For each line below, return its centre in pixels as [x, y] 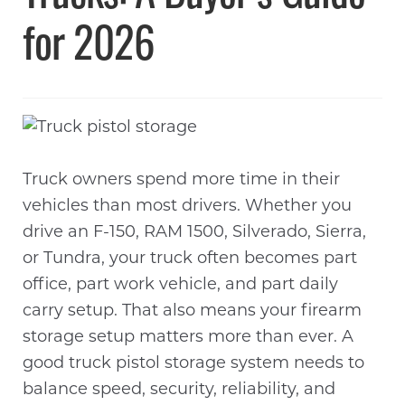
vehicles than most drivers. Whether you [188, 207]
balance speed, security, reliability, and [179, 391]
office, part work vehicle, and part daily [181, 286]
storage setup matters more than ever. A [188, 338]
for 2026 [89, 49]
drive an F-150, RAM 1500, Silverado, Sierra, [195, 233]
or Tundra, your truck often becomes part [190, 259]
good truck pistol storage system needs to [194, 364]
